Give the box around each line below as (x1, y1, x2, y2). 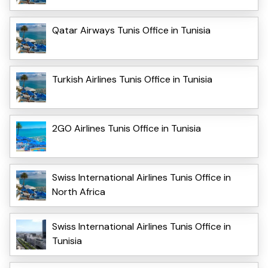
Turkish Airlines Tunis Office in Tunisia (52, 72, 212, 86)
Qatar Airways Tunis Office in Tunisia (52, 23, 211, 36)
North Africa (52, 185, 105, 198)
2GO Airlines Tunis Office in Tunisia (52, 121, 201, 135)
